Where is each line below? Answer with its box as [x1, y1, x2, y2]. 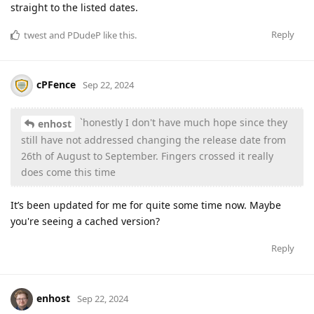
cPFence [36, 78, 76, 92]
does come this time [21, 165, 116, 179]
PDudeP [67, 29, 101, 42]
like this [101, 29, 135, 42]
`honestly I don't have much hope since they [77, 116, 287, 130]
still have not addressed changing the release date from [21, 133, 286, 147]
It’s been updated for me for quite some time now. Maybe [11, 198, 281, 212]
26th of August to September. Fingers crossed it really [21, 149, 273, 163]
